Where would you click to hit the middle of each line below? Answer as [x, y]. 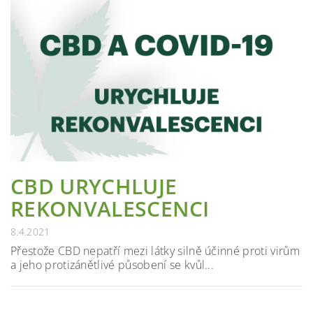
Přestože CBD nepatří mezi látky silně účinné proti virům [155, 251]
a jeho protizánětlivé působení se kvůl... [112, 265]
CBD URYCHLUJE [94, 187]
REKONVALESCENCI [110, 209]
